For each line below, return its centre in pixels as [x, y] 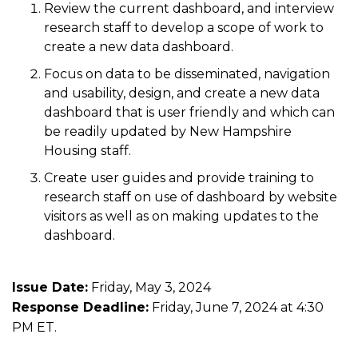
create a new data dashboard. [139, 47]
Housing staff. [88, 151]
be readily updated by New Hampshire [168, 131]
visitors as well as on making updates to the [181, 216]
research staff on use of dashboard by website [191, 197]
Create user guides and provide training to [179, 178]
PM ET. [34, 327]
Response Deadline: [80, 307]
